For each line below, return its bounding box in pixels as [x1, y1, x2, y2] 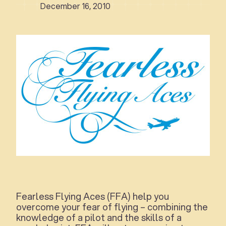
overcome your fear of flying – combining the [16, 200, 208, 214]
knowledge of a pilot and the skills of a [16, 211, 182, 224]
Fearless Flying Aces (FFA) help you [16, 190, 169, 203]
